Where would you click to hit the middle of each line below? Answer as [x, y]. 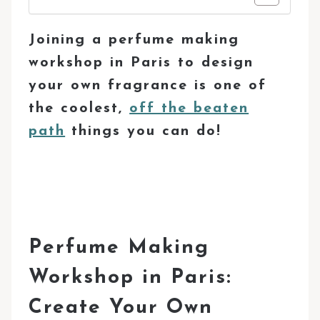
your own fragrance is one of [148, 85]
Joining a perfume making [134, 40]
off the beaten [189, 108]
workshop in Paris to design [141, 62]
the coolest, [79, 108]
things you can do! [144, 131]
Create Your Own [121, 307]
